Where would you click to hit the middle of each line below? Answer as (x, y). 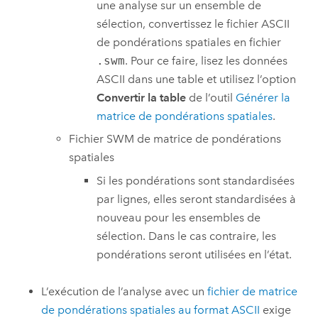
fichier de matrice (253, 292)
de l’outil (210, 97)
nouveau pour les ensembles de (178, 217)
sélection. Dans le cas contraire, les (186, 236)
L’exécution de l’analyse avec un (125, 292)
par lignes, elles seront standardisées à (196, 199)
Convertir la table (141, 97)
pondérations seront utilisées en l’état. (194, 254)
